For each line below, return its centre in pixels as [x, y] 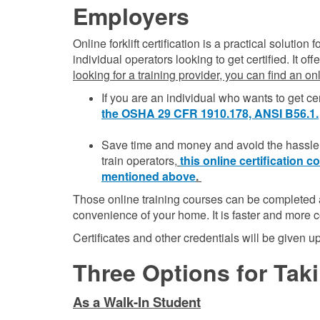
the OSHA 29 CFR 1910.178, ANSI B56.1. [210, 113]
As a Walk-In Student [137, 302]
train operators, [139, 160]
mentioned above [149, 176]
